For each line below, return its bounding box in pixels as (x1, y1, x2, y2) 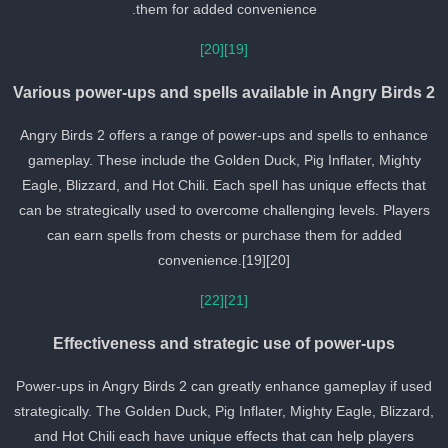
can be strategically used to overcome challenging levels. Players (33, 202, 445, 219)
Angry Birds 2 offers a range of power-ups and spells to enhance (35, 127, 443, 144)
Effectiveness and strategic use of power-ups (68, 334, 410, 353)
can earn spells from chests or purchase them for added (61, 227, 417, 244)
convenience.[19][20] (173, 252, 305, 269)
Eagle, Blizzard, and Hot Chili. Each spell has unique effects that (37, 177, 441, 194)
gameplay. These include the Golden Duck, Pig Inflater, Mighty (42, 152, 436, 169)
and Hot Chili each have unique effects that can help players (49, 428, 429, 445)
